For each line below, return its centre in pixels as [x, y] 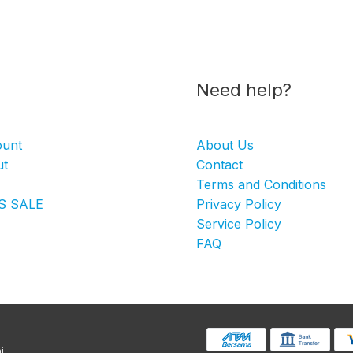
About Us [225, 145]
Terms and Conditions [261, 184]
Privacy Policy [239, 204]
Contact [219, 164]
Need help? [244, 89]
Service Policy [239, 223]
